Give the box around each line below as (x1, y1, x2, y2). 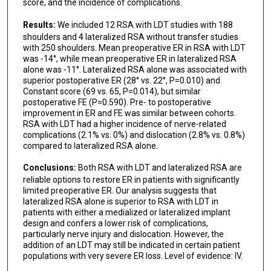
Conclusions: (22, 163, 78, 173)
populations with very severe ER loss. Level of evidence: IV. (22, 251, 243, 261)
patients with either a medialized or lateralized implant (22, 207, 230, 218)
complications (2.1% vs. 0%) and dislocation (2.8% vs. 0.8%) (22, 129, 245, 140)
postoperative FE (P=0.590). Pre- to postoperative (22, 97, 211, 107)
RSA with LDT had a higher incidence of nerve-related (22, 119, 226, 129)
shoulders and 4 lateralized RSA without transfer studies (22, 31, 238, 42)
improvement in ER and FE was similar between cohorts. (22, 108, 236, 118)
